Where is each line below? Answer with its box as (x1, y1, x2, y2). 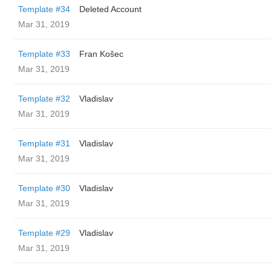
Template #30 (18, 183, 70, 193)
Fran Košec (79, 49, 123, 59)
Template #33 (18, 49, 70, 59)
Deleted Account (79, 4, 142, 14)
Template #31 (18, 139, 70, 148)
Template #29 (18, 228, 70, 238)
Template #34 (18, 4, 70, 14)
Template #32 (18, 94, 70, 103)
